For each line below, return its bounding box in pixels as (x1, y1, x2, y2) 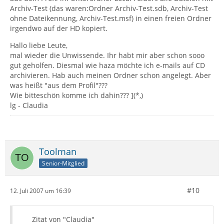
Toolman (39, 145, 76, 157)
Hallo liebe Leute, (10, 40, 67, 50)
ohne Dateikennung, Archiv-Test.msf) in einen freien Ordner (10, 13, 211, 23)
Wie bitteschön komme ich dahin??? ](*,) (10, 90, 143, 100)
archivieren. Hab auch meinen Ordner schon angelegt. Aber (10, 70, 211, 80)
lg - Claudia (10, 100, 48, 110)
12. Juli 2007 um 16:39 (10, 186, 71, 195)
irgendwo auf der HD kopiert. (10, 23, 107, 33)
